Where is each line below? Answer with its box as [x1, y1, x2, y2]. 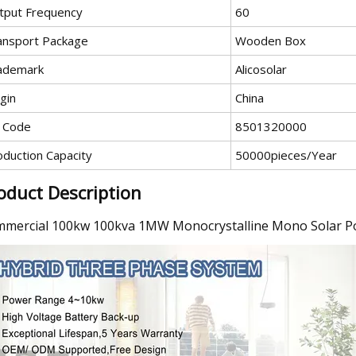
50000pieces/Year [235, 146, 337, 163]
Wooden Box [235, 32, 306, 48]
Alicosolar [235, 60, 287, 77]
